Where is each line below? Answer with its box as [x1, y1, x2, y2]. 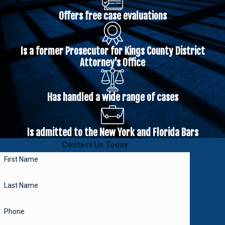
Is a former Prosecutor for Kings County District [20, 44, 205, 57]
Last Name [4, 181, 38, 190]
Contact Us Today [62, 141, 128, 150]
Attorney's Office [80, 56, 145, 69]
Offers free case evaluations [58, 9, 167, 22]
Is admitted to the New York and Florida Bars [27, 126, 198, 139]
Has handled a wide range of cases [47, 91, 178, 104]
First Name [4, 155, 38, 164]
